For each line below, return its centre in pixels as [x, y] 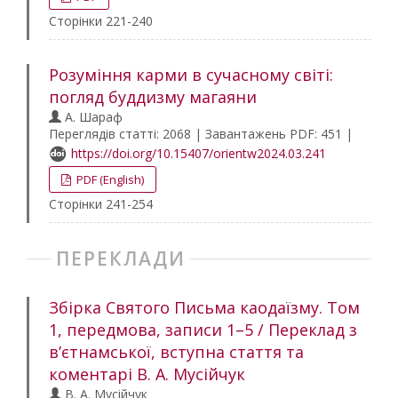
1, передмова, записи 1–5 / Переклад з [203, 330]
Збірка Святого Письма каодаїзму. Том [204, 307]
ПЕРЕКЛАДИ [121, 259]
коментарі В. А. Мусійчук [147, 374]
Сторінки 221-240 [101, 21]
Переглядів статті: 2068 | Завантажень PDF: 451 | [201, 134]
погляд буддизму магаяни [153, 97]
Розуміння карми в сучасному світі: [191, 75]
